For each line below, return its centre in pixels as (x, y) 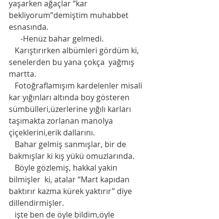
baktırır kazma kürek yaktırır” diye (71, 191)
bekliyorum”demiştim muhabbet (70, 15)
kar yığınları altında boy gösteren (70, 97)
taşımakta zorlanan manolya (62, 120)
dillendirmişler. (37, 203)
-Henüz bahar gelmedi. (62, 38)
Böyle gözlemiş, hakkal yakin (12, 167)
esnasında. (30, 27)
